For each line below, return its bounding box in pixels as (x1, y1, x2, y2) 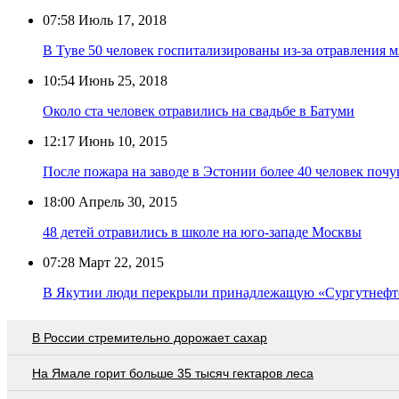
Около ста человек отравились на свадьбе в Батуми (43, 102, 354, 118)
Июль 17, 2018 (75, 12, 167, 28)
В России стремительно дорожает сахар (32, 330, 267, 345)
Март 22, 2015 (75, 254, 164, 270)
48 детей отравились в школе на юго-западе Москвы (43, 224, 362, 240)
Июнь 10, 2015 (75, 133, 167, 149)
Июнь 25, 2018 (75, 72, 167, 88)
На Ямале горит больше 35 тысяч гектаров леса (32, 365, 313, 380)
